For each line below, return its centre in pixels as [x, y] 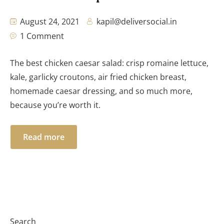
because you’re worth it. [55, 105]
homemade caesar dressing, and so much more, [101, 91]
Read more [44, 137]
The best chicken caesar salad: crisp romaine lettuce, [109, 63]
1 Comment [42, 36]
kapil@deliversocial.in [137, 22]
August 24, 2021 [49, 22]
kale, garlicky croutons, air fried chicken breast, [98, 77]
